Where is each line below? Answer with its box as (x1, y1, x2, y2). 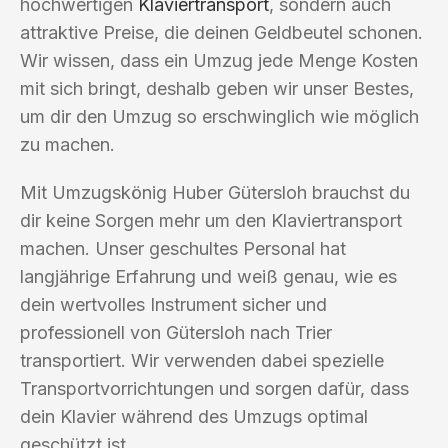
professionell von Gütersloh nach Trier (20, 321, 332, 343)
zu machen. (20, 133, 115, 155)
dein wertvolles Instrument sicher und (20, 293, 327, 315)
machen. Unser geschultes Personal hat (20, 237, 346, 259)
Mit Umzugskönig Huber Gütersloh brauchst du (20, 181, 410, 203)
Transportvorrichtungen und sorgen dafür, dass (20, 377, 409, 399)
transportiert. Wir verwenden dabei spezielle (20, 349, 384, 371)
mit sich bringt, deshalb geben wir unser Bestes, (20, 77, 414, 99)
